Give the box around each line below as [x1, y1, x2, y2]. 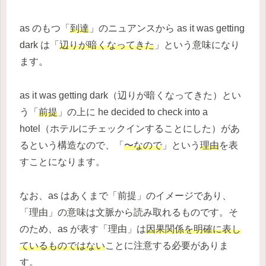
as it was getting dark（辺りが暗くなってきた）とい [20, 90, 241, 101]
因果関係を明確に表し [146, 224, 241, 235]
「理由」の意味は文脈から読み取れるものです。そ [20, 207, 238, 218]
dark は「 [20, 40, 59, 50]
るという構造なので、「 [20, 140, 124, 151]
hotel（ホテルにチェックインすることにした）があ [20, 123, 240, 134]
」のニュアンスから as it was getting [89, 23, 245, 34]
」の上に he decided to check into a [58, 107, 208, 118]
